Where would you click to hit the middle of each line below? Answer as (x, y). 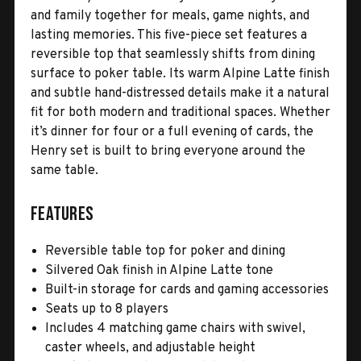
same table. (64, 170)
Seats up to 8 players (107, 309)
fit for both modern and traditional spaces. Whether (180, 112)
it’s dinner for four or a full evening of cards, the (172, 132)
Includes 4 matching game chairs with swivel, (176, 328)
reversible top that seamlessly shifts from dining (173, 54)
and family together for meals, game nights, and (170, 16)
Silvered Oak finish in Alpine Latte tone (160, 270)
